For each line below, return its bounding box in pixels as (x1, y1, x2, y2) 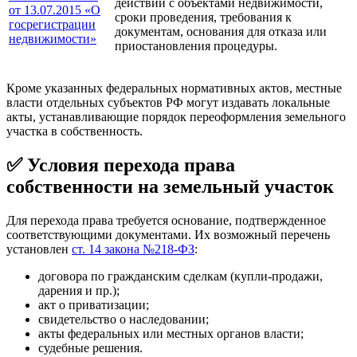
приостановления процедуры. (115, 38, 277, 53)
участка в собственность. (6, 124, 143, 138)
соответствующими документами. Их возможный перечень (6, 227, 330, 241)
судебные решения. (38, 340, 143, 355)
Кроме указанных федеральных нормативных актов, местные (6, 80, 342, 95)
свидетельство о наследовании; (38, 312, 209, 326)
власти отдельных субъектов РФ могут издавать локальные (6, 95, 330, 109)
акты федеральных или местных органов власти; (38, 326, 304, 340)
